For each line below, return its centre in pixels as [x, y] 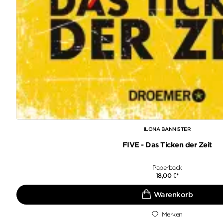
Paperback [167, 167]
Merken [172, 214]
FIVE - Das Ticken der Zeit [167, 145]
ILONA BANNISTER [167, 129]
